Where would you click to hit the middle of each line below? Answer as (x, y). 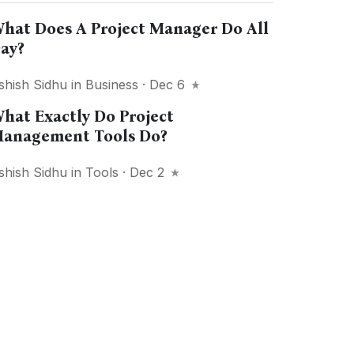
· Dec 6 (164, 85)
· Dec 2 (144, 172)
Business (112, 85)
